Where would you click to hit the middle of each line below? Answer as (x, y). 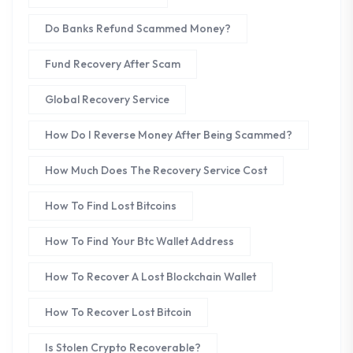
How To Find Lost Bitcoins (111, 206)
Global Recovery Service (107, 100)
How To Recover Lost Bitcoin (118, 312)
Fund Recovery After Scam (113, 64)
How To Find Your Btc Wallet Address (139, 242)
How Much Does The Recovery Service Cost (156, 171)
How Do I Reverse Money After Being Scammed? (169, 135)
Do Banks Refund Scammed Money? (138, 29)
